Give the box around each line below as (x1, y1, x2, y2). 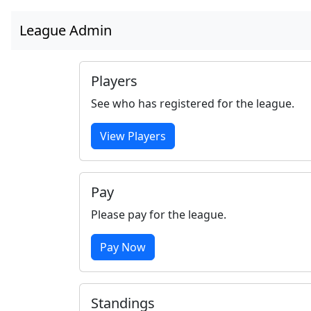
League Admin (19, 21, 112, 40)
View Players (100, 128, 166, 144)
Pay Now (100, 239, 146, 255)
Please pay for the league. (91, 207, 226, 222)
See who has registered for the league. (91, 96, 294, 111)
